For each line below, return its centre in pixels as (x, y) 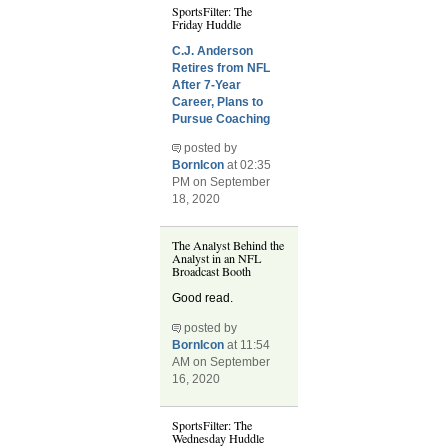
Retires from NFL (221, 67)
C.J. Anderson (213, 50)
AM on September (221, 361)
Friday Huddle (207, 23)
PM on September (221, 181)
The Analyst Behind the (228, 245)
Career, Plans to (218, 101)
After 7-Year (207, 84)
